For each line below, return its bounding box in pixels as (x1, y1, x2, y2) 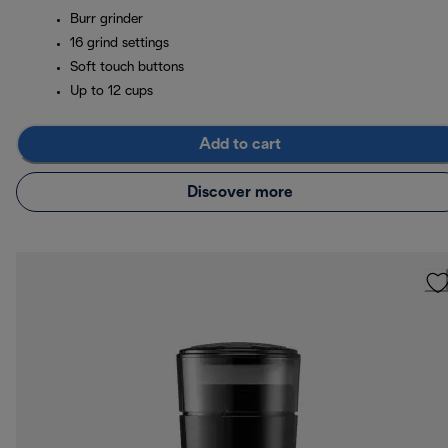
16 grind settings (70, 37, 169, 51)
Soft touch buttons (70, 61, 184, 75)
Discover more (187, 184, 293, 200)
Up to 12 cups (70, 85, 153, 99)
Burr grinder (70, 13, 143, 27)
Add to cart (199, 136, 281, 152)
